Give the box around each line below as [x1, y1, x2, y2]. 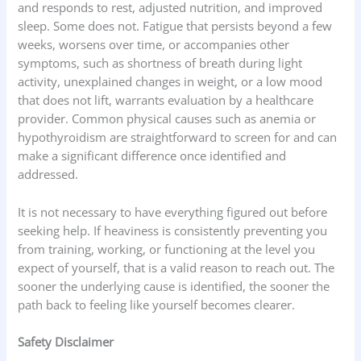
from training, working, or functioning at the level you [18, 240, 316, 257]
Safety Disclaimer [18, 333, 114, 350]
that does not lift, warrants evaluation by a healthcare [18, 92, 314, 109]
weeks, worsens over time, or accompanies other [18, 36, 290, 53]
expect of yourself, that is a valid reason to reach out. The [18, 259, 335, 276]
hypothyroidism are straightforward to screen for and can [18, 129, 338, 146]
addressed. [18, 166, 79, 183]
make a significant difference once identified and [18, 147, 287, 164]
